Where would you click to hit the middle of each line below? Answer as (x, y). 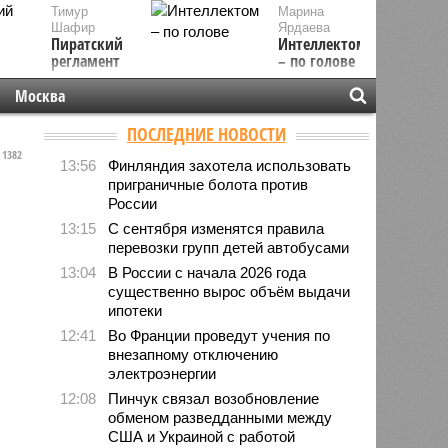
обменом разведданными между (220, 417)
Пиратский (86, 44)
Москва (39, 96)
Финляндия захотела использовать (230, 165)
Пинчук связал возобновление (214, 398)
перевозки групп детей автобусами (229, 247)
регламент (85, 61)
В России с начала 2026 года (207, 272)
